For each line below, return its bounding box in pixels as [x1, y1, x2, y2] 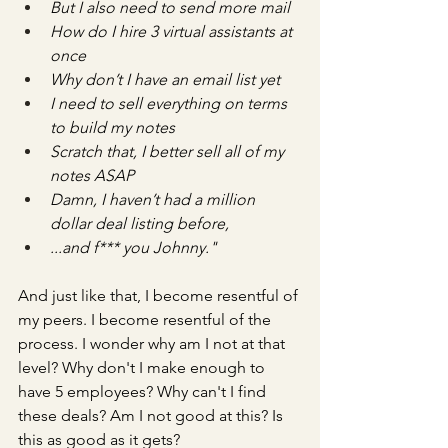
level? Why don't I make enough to [18, 358, 269, 377]
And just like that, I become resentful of [18, 286, 302, 305]
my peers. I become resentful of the [18, 310, 275, 329]
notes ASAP [50, 166, 134, 185]
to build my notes [50, 118, 175, 137]
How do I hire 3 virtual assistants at [50, 22, 296, 41]
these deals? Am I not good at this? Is [18, 406, 287, 425]
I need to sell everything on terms [50, 94, 291, 113]
